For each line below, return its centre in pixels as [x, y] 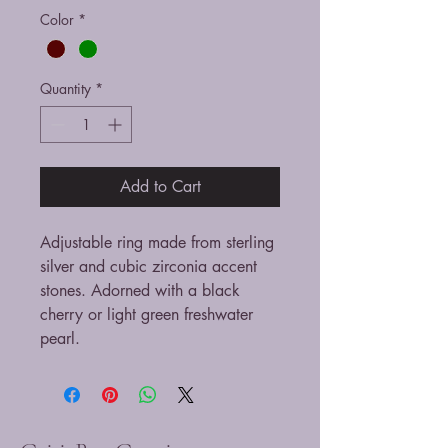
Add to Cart [160, 186]
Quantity [65, 88]
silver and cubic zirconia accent [148, 266]
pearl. [60, 338]
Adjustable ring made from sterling [157, 242]
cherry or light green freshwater [146, 314]
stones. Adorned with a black [140, 290]
